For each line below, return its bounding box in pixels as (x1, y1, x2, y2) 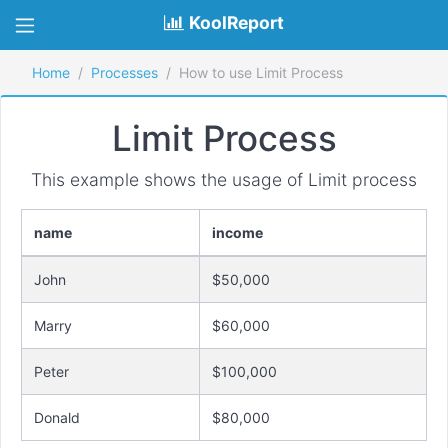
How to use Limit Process (179, 64, 343, 81)
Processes (91, 64, 158, 81)
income (212, 224, 263, 241)
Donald (34, 409, 80, 426)
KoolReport (189, 12, 284, 33)
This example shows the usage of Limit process (31, 169, 417, 190)
